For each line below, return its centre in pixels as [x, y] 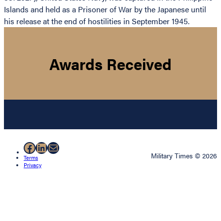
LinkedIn [58, 147]
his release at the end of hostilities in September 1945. [97, 21]
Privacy [33, 165]
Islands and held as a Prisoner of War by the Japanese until [105, 9]
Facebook [49, 147]
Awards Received [110, 63]
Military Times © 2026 [184, 155]
